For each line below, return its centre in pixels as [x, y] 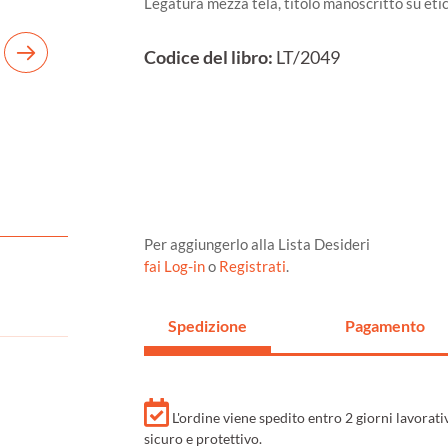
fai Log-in [176, 266]
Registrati [252, 266]
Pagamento [384, 326]
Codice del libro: [208, 58]
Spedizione [207, 326]
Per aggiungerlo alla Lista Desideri [257, 244]
